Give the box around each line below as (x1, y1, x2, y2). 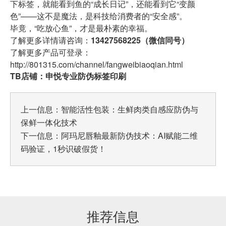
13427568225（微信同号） (91, 34, 189, 46)
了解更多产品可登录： (10, 46, 91, 59)
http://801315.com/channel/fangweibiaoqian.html (10, 59, 185, 71)
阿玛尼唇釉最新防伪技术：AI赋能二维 (61, 130, 198, 142)
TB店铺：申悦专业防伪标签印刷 (10, 70, 126, 82)
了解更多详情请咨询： (10, 34, 91, 46)
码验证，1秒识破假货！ (21, 143, 106, 155)
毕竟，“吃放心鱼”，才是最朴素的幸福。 (10, 22, 152, 34)
